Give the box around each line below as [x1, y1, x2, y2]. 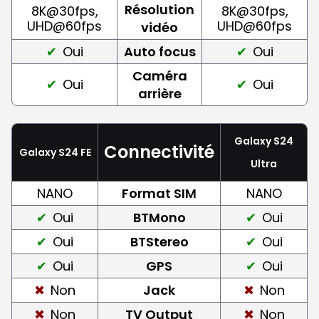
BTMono [132, 208, 186, 226]
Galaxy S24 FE [19, 145, 91, 159]
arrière [137, 84, 182, 103]
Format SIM [122, 184, 197, 202]
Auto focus [123, 42, 196, 61]
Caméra [132, 66, 187, 85]
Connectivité [104, 140, 214, 164]
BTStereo [130, 232, 189, 251]
